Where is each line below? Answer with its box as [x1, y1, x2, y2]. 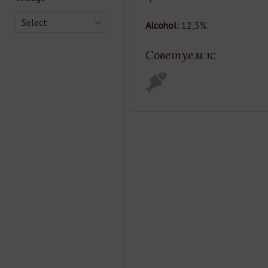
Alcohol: [145, 19, 181, 31]
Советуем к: [145, 47, 216, 62]
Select [22, 16, 47, 28]
